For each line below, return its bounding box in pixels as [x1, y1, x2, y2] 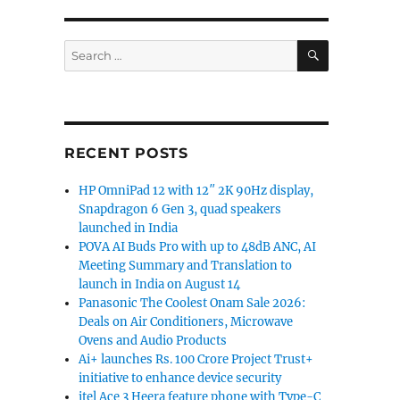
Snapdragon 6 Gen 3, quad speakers [79, 202, 282, 217]
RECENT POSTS [63, 145, 188, 162]
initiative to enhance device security [79, 371, 282, 386]
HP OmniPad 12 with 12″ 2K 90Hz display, [79, 183, 314, 198]
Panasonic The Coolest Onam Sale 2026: [79, 296, 306, 311]
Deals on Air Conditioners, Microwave [79, 314, 294, 329]
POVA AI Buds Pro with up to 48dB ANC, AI [79, 239, 317, 254]
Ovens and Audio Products [79, 333, 228, 348]
